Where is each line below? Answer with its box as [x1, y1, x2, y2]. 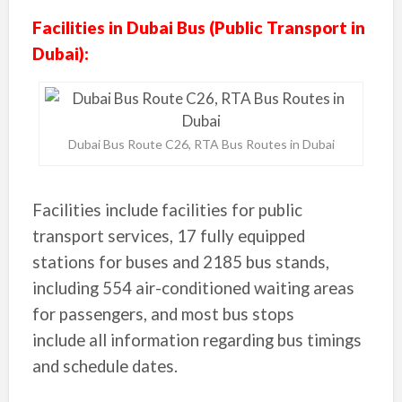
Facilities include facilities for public [31, 200, 302, 220]
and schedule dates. [31, 356, 178, 376]
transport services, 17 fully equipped [31, 226, 305, 246]
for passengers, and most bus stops [31, 304, 294, 324]
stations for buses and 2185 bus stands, [31, 252, 329, 272]
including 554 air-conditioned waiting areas [31, 278, 354, 298]
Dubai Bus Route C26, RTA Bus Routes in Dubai [67, 136, 335, 152]
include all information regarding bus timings [31, 330, 362, 350]
